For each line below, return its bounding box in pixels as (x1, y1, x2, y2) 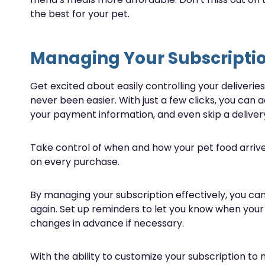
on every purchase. (30, 155, 119, 169)
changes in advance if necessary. (30, 216, 184, 230)
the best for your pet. (30, 7, 130, 21)
